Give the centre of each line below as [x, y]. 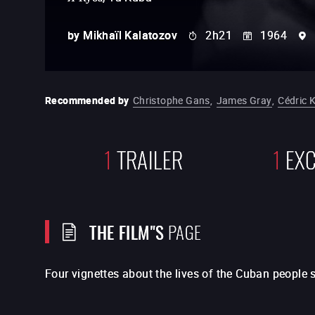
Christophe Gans [171, 100]
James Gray [244, 100]
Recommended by [87, 100]
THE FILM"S [127, 231]
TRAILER [150, 158]
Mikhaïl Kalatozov [130, 35]
